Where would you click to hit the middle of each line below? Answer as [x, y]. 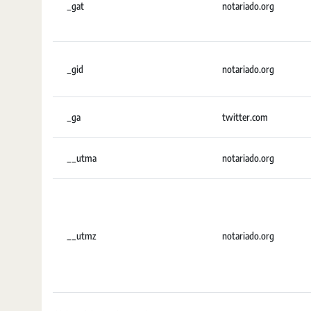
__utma [82, 158]
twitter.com [245, 117]
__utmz [82, 236]
